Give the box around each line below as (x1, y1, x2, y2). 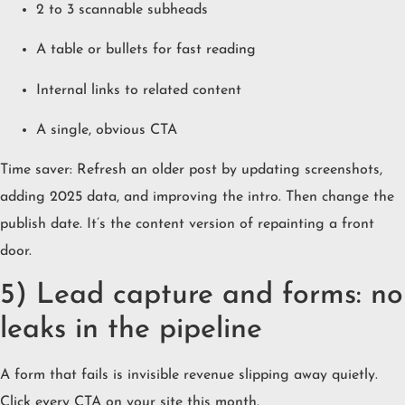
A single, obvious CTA (36, 123, 177, 138)
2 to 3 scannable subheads (36, 2, 208, 17)
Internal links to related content (36, 82, 241, 98)
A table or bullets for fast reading (36, 42, 256, 58)
